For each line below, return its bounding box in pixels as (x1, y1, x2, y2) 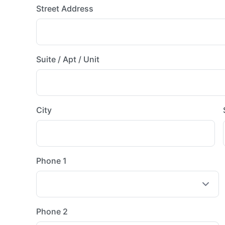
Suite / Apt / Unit (36, 54, 99, 64)
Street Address (36, 4, 93, 14)
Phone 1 (36, 156, 67, 166)
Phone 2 (36, 206, 68, 216)
